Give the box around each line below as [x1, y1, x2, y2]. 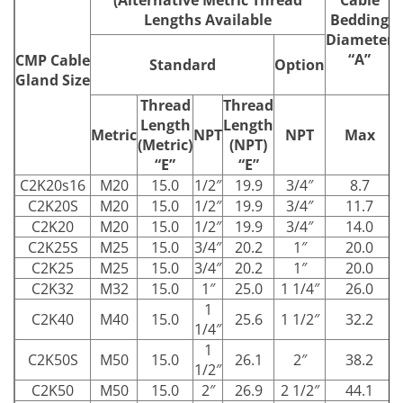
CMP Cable [15, 49, 90, 70]
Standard [148, 54, 216, 75]
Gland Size [15, 69, 90, 90]
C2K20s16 [20, 175, 85, 195]
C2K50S [27, 349, 78, 370]
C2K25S [27, 237, 78, 257]
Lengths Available [144, 9, 272, 30]
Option [274, 54, 325, 75]
